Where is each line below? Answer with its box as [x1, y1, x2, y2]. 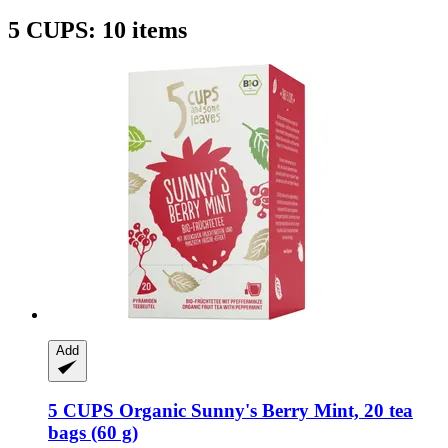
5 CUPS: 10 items [8, 16, 187, 43]
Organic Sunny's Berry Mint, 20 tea [114, 400, 413, 422]
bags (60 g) [48, 422, 138, 444]
